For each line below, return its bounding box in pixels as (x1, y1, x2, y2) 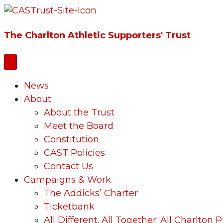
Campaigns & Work (24, 174, 111, 185)
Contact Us (44, 160, 93, 172)
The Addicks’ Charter (44, 187, 138, 199)
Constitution (44, 133, 99, 145)
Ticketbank (44, 201, 95, 212)
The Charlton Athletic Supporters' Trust (4, 29, 191, 41)
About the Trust (44, 107, 114, 118)
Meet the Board (44, 120, 113, 131)
